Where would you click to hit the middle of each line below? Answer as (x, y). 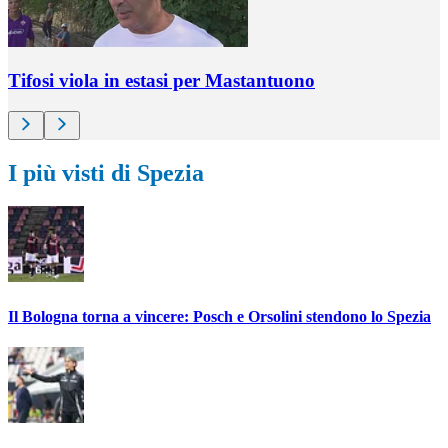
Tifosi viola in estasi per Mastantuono (161, 80)
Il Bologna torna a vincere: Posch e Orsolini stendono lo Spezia (219, 316)
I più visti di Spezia (106, 172)
